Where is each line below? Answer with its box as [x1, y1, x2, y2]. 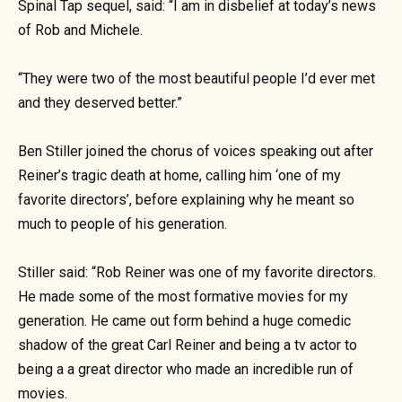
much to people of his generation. [18, 215, 227, 233]
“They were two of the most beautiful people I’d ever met [18, 70, 375, 88]
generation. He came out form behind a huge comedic [18, 312, 351, 330]
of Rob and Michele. [18, 21, 143, 39]
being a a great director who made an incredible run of [18, 361, 354, 379]
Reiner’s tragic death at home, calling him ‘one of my [18, 167, 341, 185]
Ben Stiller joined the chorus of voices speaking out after [18, 143, 373, 161]
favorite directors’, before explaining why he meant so [18, 191, 354, 209]
